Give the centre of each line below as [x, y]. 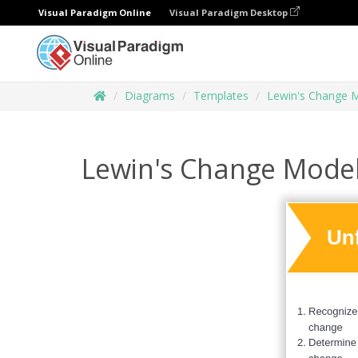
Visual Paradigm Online [95, 12]
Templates [221, 95]
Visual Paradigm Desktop [230, 12]
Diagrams [150, 95]
